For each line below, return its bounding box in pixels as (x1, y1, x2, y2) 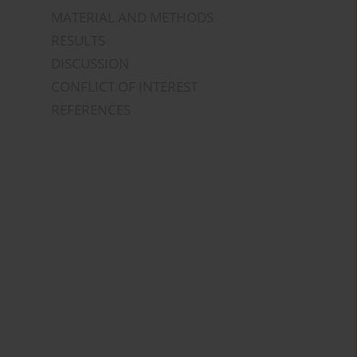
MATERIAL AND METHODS (51, 8, 214, 27)
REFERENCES (51, 100, 131, 120)
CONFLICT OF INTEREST (51, 77, 198, 96)
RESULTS (51, 31, 106, 50)
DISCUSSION (51, 54, 130, 73)
